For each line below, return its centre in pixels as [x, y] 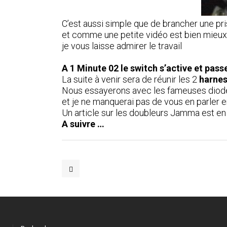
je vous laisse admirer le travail [122, 46]
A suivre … [83, 124]
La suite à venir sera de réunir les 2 [130, 79]
